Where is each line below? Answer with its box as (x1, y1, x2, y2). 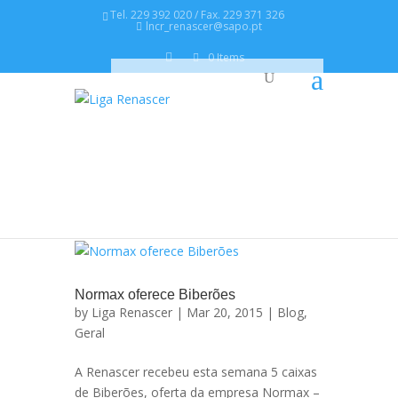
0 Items (207, 50, 244, 65)
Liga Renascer (92, 304, 172, 321)
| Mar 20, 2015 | (172, 304, 277, 321)
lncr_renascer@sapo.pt (146, 19, 262, 34)
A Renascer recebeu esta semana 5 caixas (75, 363, 317, 380)
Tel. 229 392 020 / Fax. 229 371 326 (110, 7, 284, 22)
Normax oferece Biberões (75, 287, 235, 302)
